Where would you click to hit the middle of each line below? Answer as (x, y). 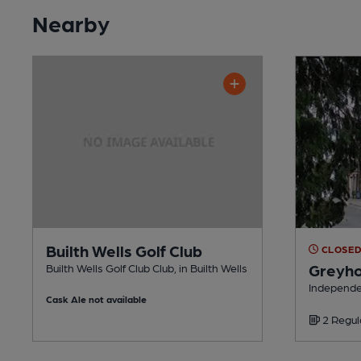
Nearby (71, 22)
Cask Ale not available (96, 299)
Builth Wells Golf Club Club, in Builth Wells (147, 267)
